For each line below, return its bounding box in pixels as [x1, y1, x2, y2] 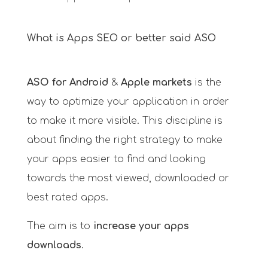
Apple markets [120, 77, 192, 89]
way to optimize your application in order [26, 96, 229, 108]
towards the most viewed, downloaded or [26, 173, 229, 184]
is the [191, 77, 221, 89]
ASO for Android [26, 77, 108, 89]
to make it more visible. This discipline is [26, 115, 223, 127]
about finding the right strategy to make [26, 135, 223, 146]
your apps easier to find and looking [26, 154, 206, 165]
